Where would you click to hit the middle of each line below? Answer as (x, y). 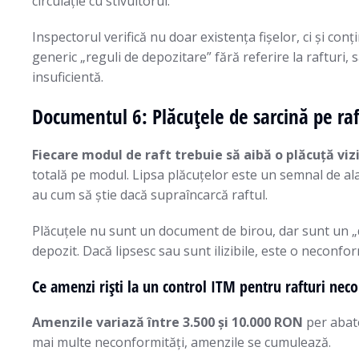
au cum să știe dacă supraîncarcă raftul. (150, 195)
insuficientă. (68, 77)
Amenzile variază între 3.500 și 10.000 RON (167, 322)
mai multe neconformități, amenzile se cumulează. (182, 342)
